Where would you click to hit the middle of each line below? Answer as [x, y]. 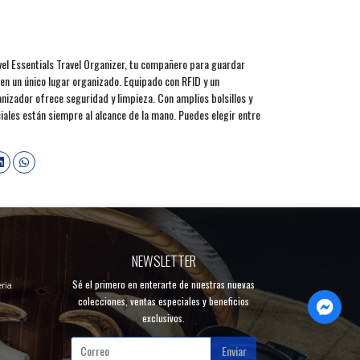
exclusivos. [164, 317]
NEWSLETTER [164, 260]
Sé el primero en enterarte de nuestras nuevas [164, 284]
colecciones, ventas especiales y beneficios [164, 301]
